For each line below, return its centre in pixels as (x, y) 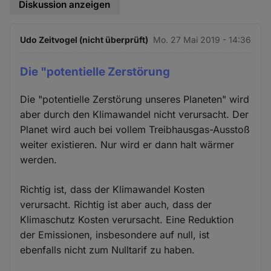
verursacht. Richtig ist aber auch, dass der (116, 205)
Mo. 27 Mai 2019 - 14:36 (202, 40)
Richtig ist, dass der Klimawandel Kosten (113, 190)
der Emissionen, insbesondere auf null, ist (115, 235)
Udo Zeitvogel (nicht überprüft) (84, 40)
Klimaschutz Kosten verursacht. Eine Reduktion (127, 220)
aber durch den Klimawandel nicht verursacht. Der (135, 115)
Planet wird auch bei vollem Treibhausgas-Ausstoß (135, 130)
